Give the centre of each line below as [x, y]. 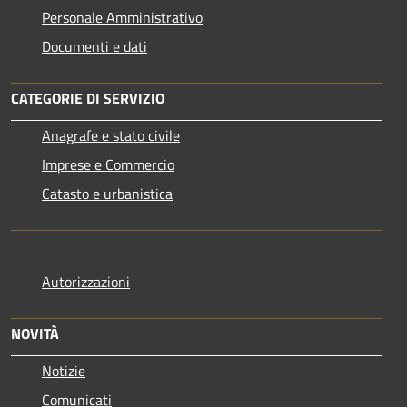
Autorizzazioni [86, 281]
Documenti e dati [94, 46]
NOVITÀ [35, 333]
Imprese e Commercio [108, 164]
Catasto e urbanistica [107, 193]
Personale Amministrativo [122, 17]
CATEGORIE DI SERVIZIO [88, 98]
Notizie [64, 370]
